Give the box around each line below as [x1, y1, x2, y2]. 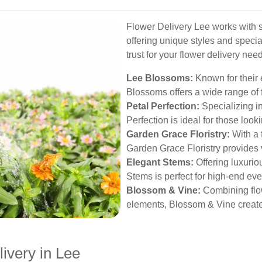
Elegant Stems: [126, 157, 194, 167]
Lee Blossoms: [126, 73, 193, 83]
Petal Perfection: [126, 101, 199, 111]
